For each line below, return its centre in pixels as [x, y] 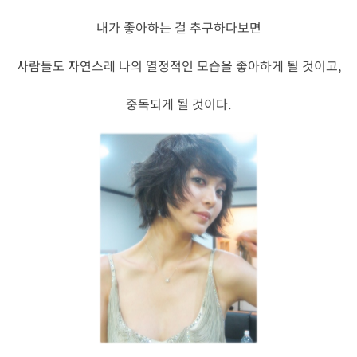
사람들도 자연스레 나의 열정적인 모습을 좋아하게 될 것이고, [178, 65]
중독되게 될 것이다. [178, 103]
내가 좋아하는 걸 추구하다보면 [178, 27]
